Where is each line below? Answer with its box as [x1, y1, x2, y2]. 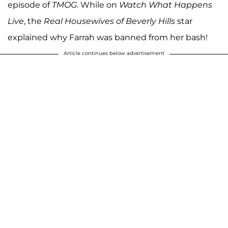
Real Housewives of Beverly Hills [44, 16, 175, 26]
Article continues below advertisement [64, 50, 164, 57]
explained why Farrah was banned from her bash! [8, 33, 208, 43]
